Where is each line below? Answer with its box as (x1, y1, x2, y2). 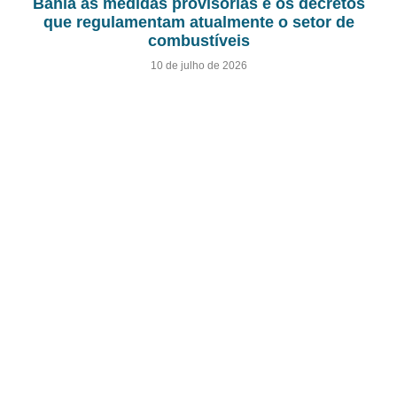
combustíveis (147, 32, 250, 51)
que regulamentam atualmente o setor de (43, 13, 354, 32)
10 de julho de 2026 (150, 59, 247, 73)
